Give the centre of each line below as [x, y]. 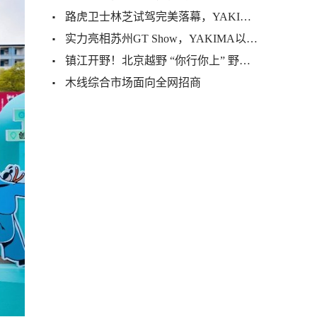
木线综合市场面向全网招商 [133, 82]
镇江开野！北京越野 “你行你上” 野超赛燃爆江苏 [152, 60]
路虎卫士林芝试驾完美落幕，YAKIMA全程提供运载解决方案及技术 [152, 16]
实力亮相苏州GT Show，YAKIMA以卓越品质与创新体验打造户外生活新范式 [156, 38]
